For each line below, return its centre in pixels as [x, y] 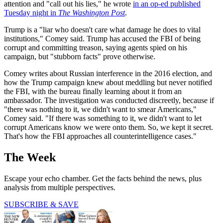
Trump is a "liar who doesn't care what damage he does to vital [102, 30]
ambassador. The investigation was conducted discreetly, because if [109, 101]
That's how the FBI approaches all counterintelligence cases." [100, 136]
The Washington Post [92, 13]
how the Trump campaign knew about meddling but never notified [108, 83]
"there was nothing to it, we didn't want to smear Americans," [100, 110]
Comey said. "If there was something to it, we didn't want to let [103, 118]
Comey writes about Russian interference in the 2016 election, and [108, 74]
